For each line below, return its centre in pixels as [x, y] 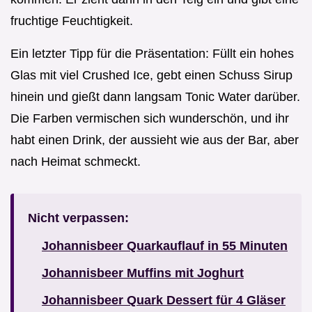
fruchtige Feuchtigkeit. [72, 21]
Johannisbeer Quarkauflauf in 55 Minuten [165, 245]
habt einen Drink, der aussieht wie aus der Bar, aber [155, 140]
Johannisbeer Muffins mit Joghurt [143, 273]
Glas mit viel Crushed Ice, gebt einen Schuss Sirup [151, 75]
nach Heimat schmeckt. [76, 161]
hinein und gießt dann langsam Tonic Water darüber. [155, 96]
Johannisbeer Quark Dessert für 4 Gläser [164, 300]
